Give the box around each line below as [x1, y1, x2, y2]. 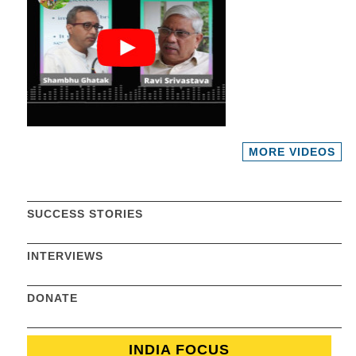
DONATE [27, 292, 79, 304]
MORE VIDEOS [249, 145, 336, 158]
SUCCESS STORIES [27, 207, 144, 220]
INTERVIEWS [27, 250, 104, 262]
